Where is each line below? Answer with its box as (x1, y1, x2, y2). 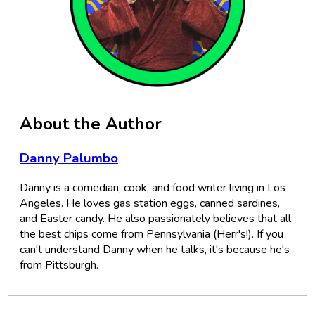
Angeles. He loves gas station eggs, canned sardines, (20, 195, 280, 212)
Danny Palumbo (20, 148, 118, 167)
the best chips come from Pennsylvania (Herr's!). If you (20, 226, 283, 243)
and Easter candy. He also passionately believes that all (20, 211, 291, 227)
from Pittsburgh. (20, 257, 98, 274)
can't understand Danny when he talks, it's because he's (20, 242, 290, 258)
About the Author (20, 112, 162, 135)
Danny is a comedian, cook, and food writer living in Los (20, 180, 285, 196)
